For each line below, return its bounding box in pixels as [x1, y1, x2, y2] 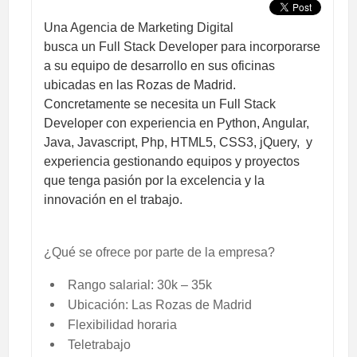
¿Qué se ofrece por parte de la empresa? [44, 245, 275, 260]
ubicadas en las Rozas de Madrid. [44, 78, 236, 92]
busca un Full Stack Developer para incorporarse [44, 40, 320, 54]
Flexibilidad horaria [68, 318, 177, 332]
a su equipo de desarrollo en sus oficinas [44, 59, 275, 73]
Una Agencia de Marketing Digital [44, 21, 233, 35]
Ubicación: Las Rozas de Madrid [68, 298, 252, 312]
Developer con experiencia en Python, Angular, [44, 116, 309, 131]
